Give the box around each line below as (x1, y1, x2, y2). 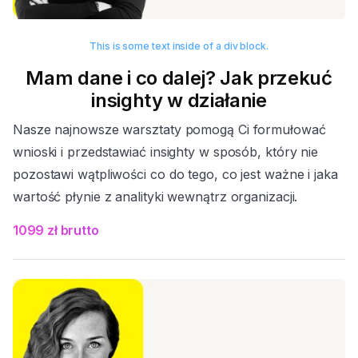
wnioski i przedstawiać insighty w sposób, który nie (13, 144, 319, 161)
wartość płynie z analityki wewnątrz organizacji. (13, 189, 298, 205)
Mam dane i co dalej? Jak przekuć (26, 66, 332, 90)
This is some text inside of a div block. (89, 40, 269, 53)
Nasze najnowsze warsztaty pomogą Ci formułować (13, 121, 326, 138)
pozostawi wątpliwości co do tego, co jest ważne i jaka (13, 166, 338, 183)
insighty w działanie (91, 89, 267, 113)
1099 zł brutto (13, 222, 99, 239)
